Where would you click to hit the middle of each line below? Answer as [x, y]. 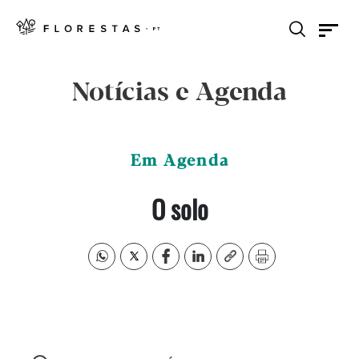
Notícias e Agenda [179, 93]
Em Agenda [179, 161]
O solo [179, 209]
